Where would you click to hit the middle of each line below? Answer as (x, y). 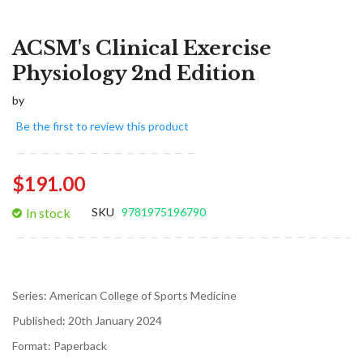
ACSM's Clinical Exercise (142, 48)
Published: (40, 320)
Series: (31, 295)
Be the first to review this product (102, 126)
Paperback (80, 345)
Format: (33, 345)
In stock (48, 212)
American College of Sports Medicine (143, 295)
